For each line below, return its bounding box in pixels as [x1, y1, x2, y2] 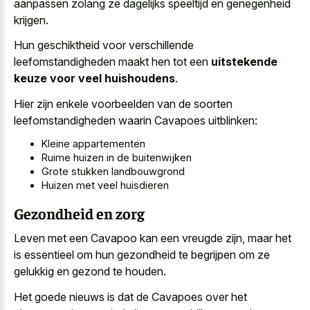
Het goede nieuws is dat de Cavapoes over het [14, 289, 247, 304]
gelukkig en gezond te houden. [14, 264, 166, 279]
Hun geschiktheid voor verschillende [14, 38, 194, 53]
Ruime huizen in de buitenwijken [42, 152, 192, 164]
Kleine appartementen [42, 138, 145, 150]
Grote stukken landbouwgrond [42, 165, 185, 178]
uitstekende [211, 55, 277, 69]
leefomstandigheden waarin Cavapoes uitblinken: [14, 113, 257, 127]
